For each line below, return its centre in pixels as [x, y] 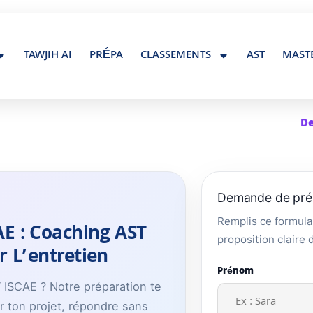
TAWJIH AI [48, 56]
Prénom [236, 272]
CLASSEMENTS [175, 56]
